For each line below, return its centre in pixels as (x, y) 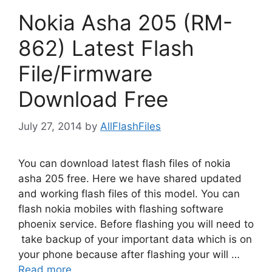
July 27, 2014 (50, 126)
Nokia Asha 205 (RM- (125, 22)
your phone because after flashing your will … (129, 254)
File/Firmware (85, 73)
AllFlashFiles (131, 126)
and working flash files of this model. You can (129, 193)
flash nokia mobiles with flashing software (121, 209)
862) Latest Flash (106, 48)
